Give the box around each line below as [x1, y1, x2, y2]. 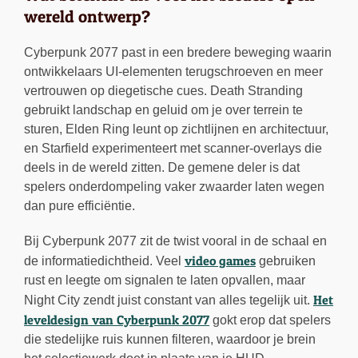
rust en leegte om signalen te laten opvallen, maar [24, 273, 305, 288]
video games [185, 253, 256, 269]
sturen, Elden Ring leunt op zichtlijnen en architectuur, [24, 122, 328, 137]
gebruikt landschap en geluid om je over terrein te [24, 103, 303, 117]
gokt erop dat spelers [209, 313, 331, 328]
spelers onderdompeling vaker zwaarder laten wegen [24, 180, 324, 194]
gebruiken [256, 254, 316, 268]
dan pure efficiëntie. [24, 199, 135, 213]
